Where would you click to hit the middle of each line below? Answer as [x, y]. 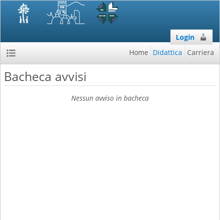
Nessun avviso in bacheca [110, 98]
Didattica [168, 52]
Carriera [200, 52]
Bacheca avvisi [45, 76]
